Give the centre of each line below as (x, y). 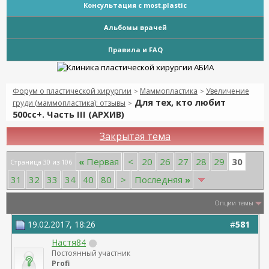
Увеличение (228, 91)
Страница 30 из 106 (41, 162)
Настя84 (69, 242)
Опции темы (234, 203)
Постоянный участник (91, 253)
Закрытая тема (135, 136)
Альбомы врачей (135, 27)
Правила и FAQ (135, 50)
